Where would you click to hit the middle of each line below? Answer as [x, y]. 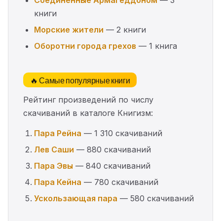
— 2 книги [125, 30]
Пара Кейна [58, 182]
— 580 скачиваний [156, 198]
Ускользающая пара [76, 198]
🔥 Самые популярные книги [80, 80]
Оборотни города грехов [85, 46]
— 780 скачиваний [120, 182]
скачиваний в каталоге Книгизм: [88, 113]
